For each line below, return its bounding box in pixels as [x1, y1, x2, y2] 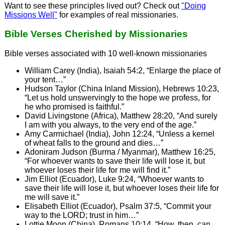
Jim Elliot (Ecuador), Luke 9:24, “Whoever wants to [24, 174, 204, 183]
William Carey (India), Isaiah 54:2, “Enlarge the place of [24, 66, 220, 75]
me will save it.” [24, 192, 79, 201]
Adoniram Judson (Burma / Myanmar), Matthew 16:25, [24, 147, 215, 156]
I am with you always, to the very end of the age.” [24, 120, 196, 129]
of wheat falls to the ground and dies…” [24, 138, 163, 147]
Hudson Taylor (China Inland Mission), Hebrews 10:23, [24, 84, 219, 93]
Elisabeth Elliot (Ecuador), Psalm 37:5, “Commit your [24, 201, 211, 210]
